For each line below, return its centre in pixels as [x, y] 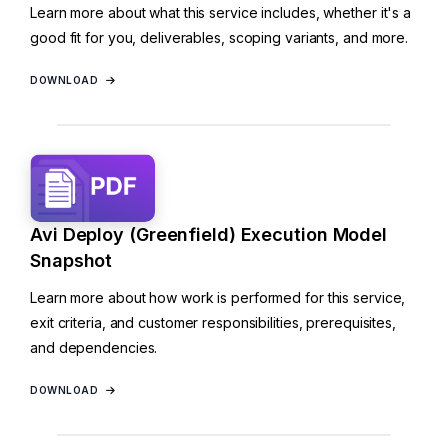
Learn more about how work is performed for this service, [218, 297]
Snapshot [71, 260]
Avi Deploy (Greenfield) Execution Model [209, 234]
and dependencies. [94, 347]
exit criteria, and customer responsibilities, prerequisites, [213, 322]
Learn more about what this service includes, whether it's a [221, 12]
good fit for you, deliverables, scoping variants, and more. [219, 37]
